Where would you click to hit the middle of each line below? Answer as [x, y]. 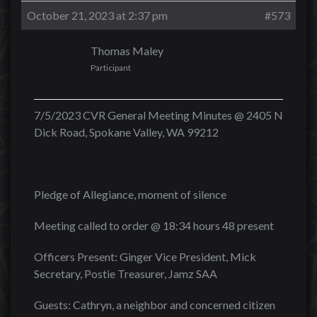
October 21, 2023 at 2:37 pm [97, 15]
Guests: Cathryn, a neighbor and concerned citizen [155, 305]
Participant [111, 68]
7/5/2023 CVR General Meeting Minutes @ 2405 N [158, 115]
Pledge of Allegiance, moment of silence [130, 194]
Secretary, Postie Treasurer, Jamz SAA [126, 273]
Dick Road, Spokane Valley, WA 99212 [126, 132]
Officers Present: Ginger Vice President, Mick [145, 257]
